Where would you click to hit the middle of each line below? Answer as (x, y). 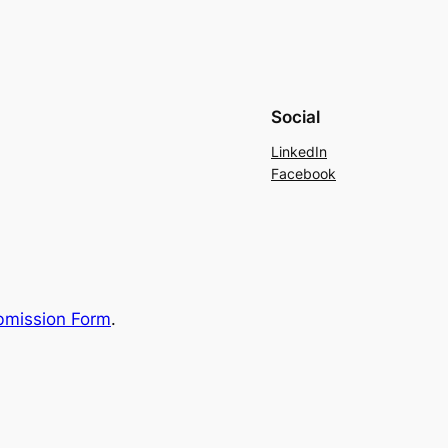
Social (295, 117)
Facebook (303, 174)
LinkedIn (299, 152)
